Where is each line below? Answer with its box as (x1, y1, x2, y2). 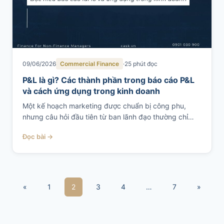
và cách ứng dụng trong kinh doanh (22, 86, 160, 96)
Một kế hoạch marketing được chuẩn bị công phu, (22, 101, 186, 110)
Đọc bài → (22, 132, 53, 140)
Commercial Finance (60, 60, 119, 67)
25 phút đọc (124, 60, 157, 67)
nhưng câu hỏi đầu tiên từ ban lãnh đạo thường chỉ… (22, 112, 194, 121)
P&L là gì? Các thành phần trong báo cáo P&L (22, 75, 194, 85)
